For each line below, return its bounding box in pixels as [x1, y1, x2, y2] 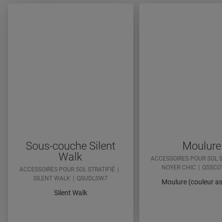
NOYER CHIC [162, 164, 196, 171]
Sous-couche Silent [25, 140, 115, 153]
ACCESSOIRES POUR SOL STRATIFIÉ [19, 166, 115, 173]
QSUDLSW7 [77, 175, 108, 182]
